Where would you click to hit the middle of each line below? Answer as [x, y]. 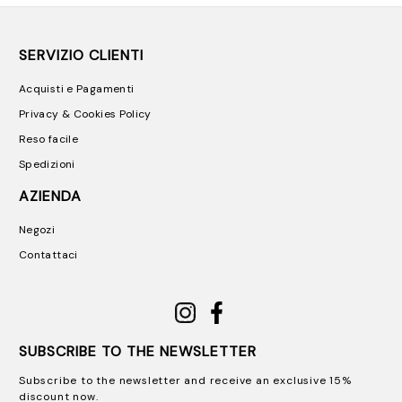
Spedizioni [47, 164]
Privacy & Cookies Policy [85, 114]
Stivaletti [87, 66]
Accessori [81, 136]
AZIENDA [50, 196]
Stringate [88, 90]
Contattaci [48, 254]
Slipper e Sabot [104, 20]
